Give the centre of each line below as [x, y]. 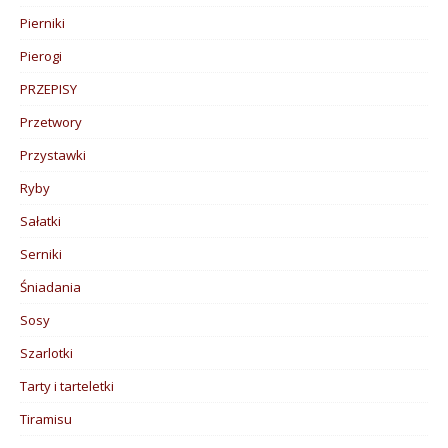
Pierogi [41, 55]
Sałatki [40, 220]
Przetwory [51, 121]
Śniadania [50, 286]
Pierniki [42, 22]
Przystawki [53, 154]
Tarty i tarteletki [67, 385]
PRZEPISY [48, 88]
